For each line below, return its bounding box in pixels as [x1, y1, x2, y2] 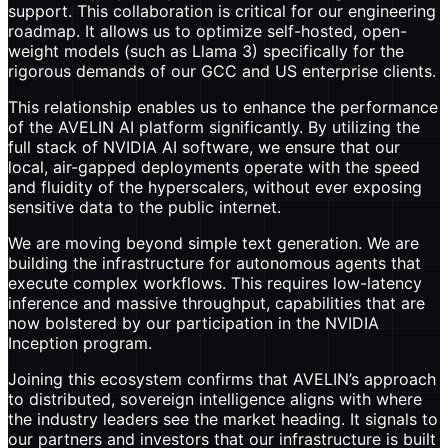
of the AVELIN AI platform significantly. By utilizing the [8, 116, 420, 137]
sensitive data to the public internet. [8, 196, 281, 217]
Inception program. [8, 332, 152, 353]
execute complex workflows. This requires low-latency [8, 272, 422, 293]
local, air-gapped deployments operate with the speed [8, 156, 420, 177]
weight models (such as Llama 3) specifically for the [8, 40, 404, 61]
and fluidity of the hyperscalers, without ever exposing [8, 176, 422, 197]
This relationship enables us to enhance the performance [8, 96, 438, 117]
